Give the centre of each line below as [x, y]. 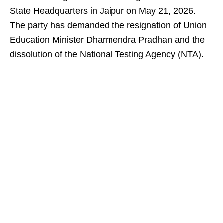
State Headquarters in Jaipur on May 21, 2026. [103, 11]
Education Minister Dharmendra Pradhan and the [107, 40]
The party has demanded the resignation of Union [108, 25]
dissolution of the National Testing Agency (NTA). [107, 54]
